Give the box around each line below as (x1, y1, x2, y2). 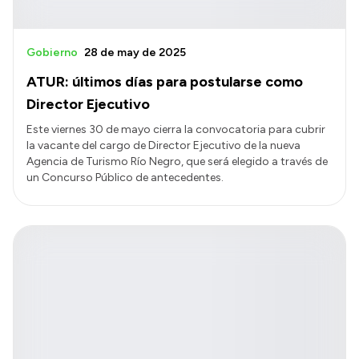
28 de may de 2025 (84, 46, 186, 60)
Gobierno (26, 46, 78, 60)
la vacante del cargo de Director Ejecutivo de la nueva (26, 139, 301, 153)
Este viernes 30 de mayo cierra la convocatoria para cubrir (26, 123, 325, 137)
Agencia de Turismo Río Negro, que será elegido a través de (26, 155, 328, 169)
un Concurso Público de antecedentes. (26, 171, 224, 185)
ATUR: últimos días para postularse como (26, 73, 303, 91)
